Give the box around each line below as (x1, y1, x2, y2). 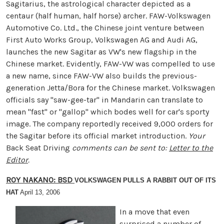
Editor (6, 155, 28, 164)
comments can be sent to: (72, 143, 169, 152)
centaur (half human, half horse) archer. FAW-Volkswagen (6, 11, 210, 20)
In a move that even (119, 207, 189, 216)
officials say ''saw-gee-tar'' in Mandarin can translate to (6, 95, 203, 104)
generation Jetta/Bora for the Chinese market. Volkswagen (6, 83, 215, 92)
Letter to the (169, 143, 213, 152)
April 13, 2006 (18, 188, 60, 196)
